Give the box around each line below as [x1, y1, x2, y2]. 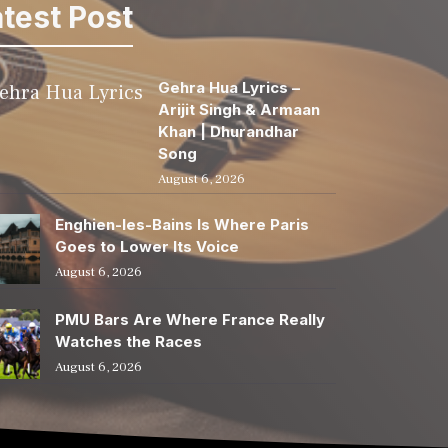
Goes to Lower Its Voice [55, 236, 239, 256]
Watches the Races [55, 331, 202, 351]
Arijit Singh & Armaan [158, 99, 320, 119]
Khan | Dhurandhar [158, 121, 299, 141]
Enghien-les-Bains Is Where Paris [55, 214, 309, 234]
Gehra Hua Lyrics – [158, 77, 300, 97]
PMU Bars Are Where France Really [55, 309, 325, 329]
